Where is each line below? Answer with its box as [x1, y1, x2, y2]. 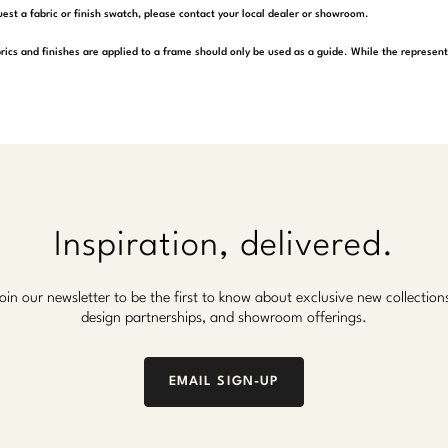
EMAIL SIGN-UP [168, 375, 280, 389]
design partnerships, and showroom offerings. [81, 311, 367, 327]
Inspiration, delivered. [54, 229, 394, 264]
